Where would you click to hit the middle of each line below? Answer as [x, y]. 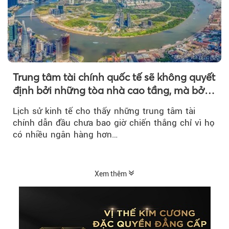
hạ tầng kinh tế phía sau [70, 104]
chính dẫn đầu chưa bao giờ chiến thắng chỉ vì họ [114, 123]
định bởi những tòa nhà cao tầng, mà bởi [110, 90]
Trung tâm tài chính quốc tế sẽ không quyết [114, 77]
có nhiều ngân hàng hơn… [65, 135]
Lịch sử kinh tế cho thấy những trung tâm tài [104, 111]
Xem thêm [111, 174]
